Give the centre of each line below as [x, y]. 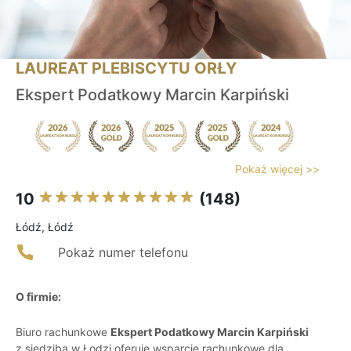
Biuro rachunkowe [63, 332]
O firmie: [38, 297]
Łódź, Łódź [45, 227]
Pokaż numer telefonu [123, 253]
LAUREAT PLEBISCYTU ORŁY [126, 69]
